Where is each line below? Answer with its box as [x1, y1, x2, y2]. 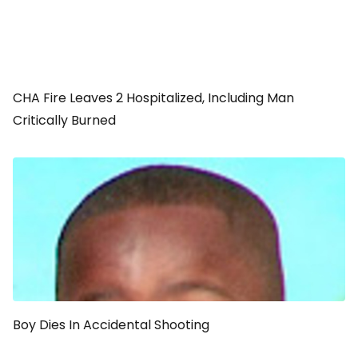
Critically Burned [13, 111, 116, 129]
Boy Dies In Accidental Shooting [13, 316, 209, 334]
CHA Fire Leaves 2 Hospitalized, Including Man [13, 89, 294, 107]
